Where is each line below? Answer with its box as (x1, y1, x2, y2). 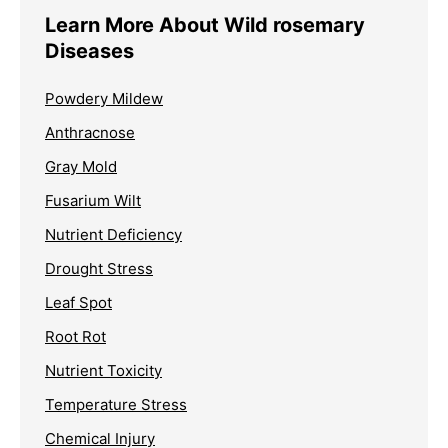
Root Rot (45, 326, 106, 346)
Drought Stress (45, 258, 153, 278)
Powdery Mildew (45, 88, 163, 108)
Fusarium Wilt (45, 190, 141, 210)
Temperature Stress (45, 394, 187, 414)
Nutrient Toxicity (45, 360, 162, 380)
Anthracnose (45, 122, 135, 142)
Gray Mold (45, 156, 117, 176)
